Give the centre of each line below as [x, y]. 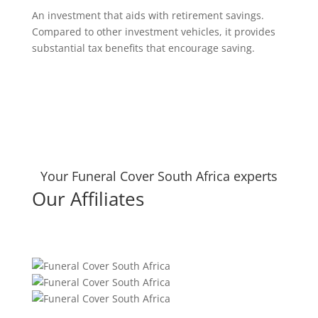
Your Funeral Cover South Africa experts [159, 176]
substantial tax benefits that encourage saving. [143, 48]
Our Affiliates [88, 199]
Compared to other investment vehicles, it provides [153, 32]
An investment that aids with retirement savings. [148, 16]
